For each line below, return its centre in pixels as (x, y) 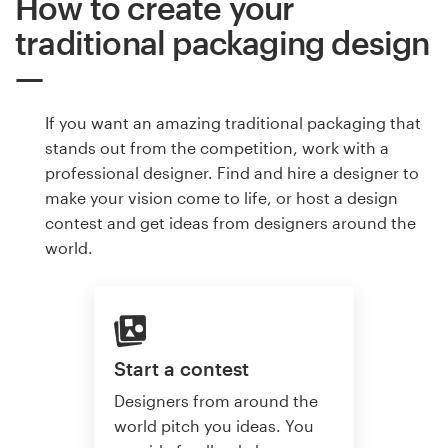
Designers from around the (216, 401)
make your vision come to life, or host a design (221, 197)
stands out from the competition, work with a (217, 147)
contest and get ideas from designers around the (230, 222)
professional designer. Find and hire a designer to (232, 172)
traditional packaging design (222, 42)
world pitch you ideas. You (214, 426)
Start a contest (181, 368)
